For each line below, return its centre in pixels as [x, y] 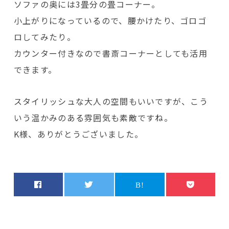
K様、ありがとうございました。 [78, 134]
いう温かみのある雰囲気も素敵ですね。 [93, 118]
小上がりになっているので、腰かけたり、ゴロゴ [110, 21]
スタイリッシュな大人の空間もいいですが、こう [111, 101]
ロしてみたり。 [44, 37]
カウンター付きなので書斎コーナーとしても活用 [111, 53]
